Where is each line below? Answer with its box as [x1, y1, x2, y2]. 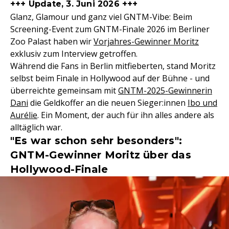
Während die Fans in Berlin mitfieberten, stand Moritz [10, 60, 216, 72]
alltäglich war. [10, 122, 62, 133]
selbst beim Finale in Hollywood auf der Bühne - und [10, 73, 210, 84]
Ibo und [188, 97, 217, 108]
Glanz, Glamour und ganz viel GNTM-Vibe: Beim [10, 11, 192, 22]
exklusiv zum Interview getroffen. [10, 48, 138, 59]
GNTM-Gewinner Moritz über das [10, 149, 191, 161]
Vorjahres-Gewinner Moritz [94, 36, 199, 47]
